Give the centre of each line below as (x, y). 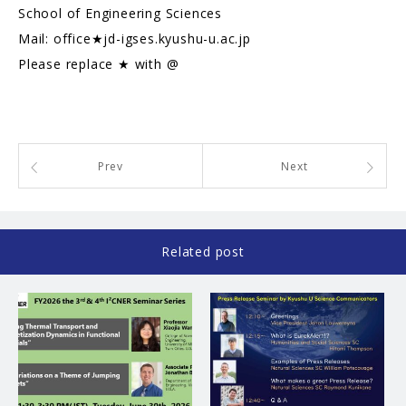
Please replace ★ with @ (99, 64)
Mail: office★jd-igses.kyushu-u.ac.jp (135, 39)
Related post (203, 252)
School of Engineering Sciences (121, 14)
